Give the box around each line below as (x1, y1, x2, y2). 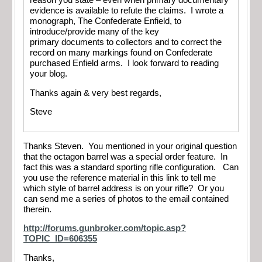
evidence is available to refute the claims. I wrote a (30, 6, 223, 16)
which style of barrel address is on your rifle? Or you (23, 183, 224, 193)
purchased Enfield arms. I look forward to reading (30, 58, 219, 68)
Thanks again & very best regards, (30, 88, 161, 98)
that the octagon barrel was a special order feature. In (23, 151, 227, 161)
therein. (23, 204, 54, 214)
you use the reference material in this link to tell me (23, 173, 216, 182)
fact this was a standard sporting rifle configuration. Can (23, 162, 239, 172)
